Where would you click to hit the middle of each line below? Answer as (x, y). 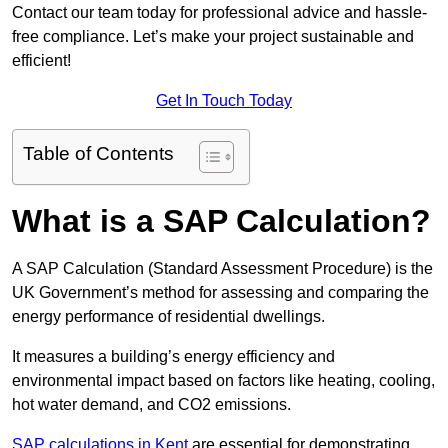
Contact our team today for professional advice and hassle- (219, 13)
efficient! (41, 61)
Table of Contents (98, 154)
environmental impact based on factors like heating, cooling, (223, 381)
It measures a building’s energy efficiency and (173, 357)
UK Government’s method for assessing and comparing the (220, 293)
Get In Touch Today (224, 101)
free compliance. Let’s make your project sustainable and (213, 37)
